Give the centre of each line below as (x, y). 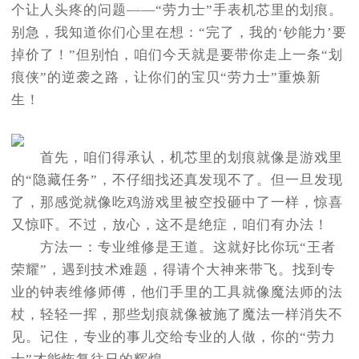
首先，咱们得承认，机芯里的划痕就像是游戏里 (177, 158)
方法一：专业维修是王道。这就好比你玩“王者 (173, 248)
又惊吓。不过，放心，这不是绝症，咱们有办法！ (170, 225)
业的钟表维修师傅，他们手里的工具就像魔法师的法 (177, 292)
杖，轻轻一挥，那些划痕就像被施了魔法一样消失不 (177, 315)
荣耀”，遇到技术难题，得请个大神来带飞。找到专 (173, 270)
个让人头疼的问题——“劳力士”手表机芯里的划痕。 (177, 10)
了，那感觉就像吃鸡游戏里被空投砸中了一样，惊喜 (177, 203)
